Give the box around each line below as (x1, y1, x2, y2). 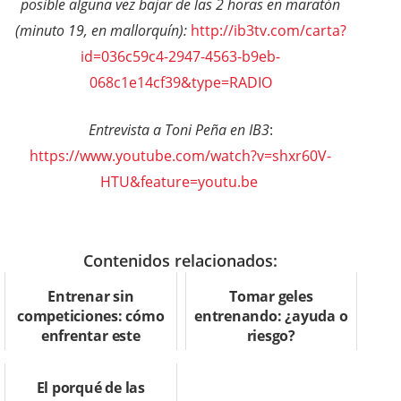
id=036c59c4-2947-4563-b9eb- (81, 47, 280, 67)
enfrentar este (40, 326, 141, 346)
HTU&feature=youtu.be (99, 172, 261, 192)
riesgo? (246, 326, 295, 346)
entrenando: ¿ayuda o (194, 306, 348, 327)
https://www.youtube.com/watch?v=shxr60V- (30, 146, 331, 166)
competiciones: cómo (17, 306, 165, 327)
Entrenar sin (47, 286, 134, 307)
